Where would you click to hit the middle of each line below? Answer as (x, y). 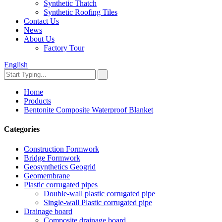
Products (37, 101)
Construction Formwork (61, 149)
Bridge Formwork (52, 158)
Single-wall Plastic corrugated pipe (98, 202)
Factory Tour (64, 48)
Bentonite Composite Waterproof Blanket (88, 110)
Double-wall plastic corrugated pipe (99, 193)
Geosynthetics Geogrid (60, 166)
